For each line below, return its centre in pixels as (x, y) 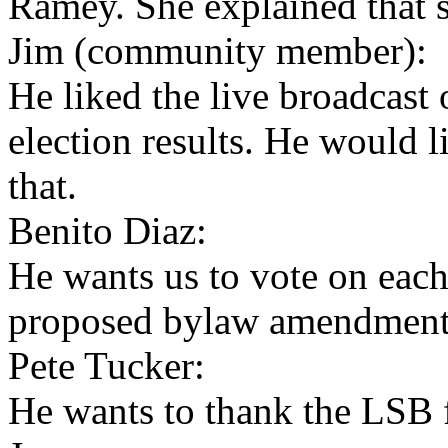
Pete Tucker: (106, 365)
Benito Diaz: (107, 230)
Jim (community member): (217, 50)
